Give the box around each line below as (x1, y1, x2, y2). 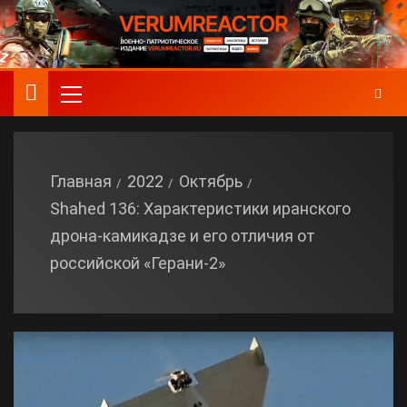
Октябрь (179, 172, 243, 191)
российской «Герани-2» (50, 253, 225, 273)
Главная (50, 172, 112, 191)
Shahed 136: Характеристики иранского (50, 199, 351, 218)
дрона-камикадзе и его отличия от (50, 226, 315, 245)
